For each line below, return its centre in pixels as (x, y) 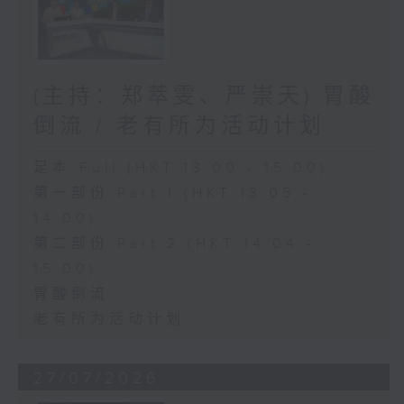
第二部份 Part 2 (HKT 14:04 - (174, 244)
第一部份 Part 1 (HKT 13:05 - (172, 194)
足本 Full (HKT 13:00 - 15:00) (180, 169)
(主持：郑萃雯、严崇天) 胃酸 (204, 97)
